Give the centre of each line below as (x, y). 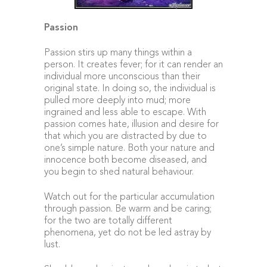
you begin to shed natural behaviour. (119, 172)
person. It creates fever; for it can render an (133, 65)
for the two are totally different (108, 221)
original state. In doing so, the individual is (130, 89)
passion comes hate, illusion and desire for (131, 125)
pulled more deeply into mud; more (117, 101)
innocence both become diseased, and (125, 160)
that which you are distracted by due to (125, 136)
